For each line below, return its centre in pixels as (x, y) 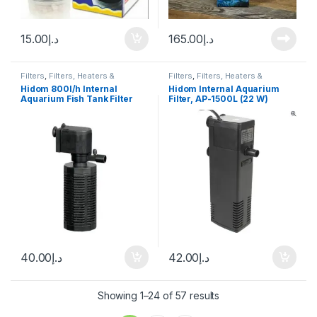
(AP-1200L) (46, 108)
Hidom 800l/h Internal (69, 88)
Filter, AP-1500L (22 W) (218, 98)
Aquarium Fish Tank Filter (77, 98)
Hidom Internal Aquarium (224, 88)
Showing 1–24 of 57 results (158, 295)
